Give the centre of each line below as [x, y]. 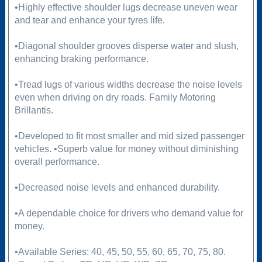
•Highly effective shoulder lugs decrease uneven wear [126, 8]
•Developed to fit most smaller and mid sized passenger [129, 136]
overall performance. [57, 162]
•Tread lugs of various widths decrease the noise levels [128, 85]
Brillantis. [34, 111]
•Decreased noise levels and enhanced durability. [117, 188]
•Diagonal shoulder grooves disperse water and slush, [126, 46]
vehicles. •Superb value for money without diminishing [126, 149]
